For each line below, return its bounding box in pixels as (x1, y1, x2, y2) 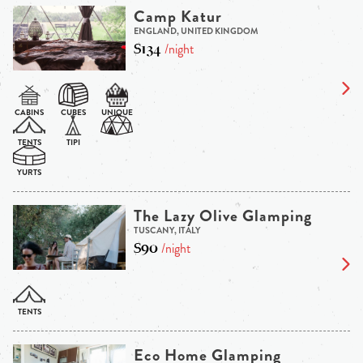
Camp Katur (133, 4, 222, 28)
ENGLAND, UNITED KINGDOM (133, 23, 258, 37)
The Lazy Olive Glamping (133, 203, 312, 228)
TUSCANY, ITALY (133, 223, 200, 237)
